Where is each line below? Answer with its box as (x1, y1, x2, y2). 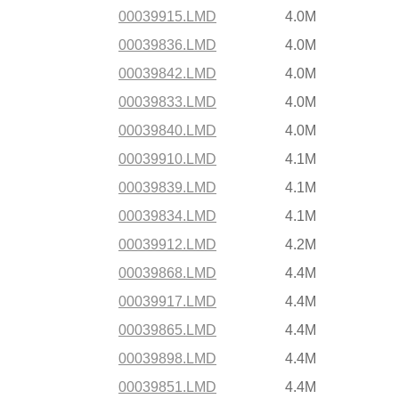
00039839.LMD (118, 180, 216, 195)
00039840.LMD (118, 123, 216, 138)
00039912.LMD (118, 237, 216, 252)
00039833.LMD (118, 94, 216, 110)
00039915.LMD (118, 9, 216, 24)
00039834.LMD (118, 208, 216, 224)
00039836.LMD (118, 37, 216, 53)
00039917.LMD (118, 294, 216, 309)
